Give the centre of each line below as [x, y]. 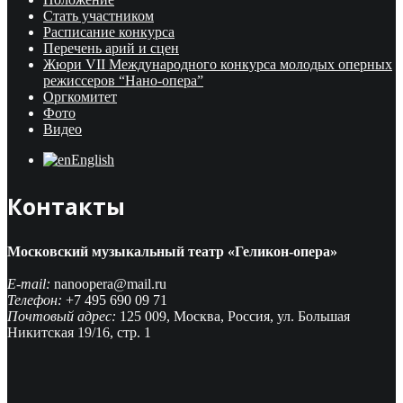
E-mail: [29, 283]
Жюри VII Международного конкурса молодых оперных [218, 64]
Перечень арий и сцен [111, 48]
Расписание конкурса [109, 31]
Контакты [66, 206]
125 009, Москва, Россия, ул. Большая [233, 316]
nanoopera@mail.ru [108, 283]
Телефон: [35, 300]
